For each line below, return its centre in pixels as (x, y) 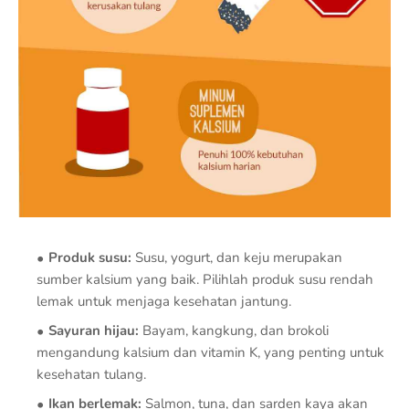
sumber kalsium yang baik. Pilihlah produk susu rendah (205, 279)
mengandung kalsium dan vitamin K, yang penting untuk (210, 352)
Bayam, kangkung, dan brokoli (234, 330)
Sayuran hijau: (94, 330)
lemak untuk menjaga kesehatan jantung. (164, 301)
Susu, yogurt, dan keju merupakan (237, 257)
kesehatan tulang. (91, 374)
